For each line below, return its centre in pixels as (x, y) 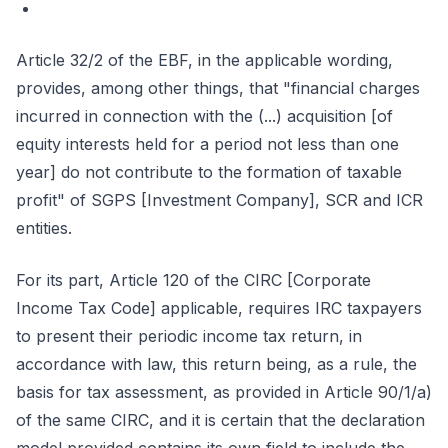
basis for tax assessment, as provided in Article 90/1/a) (224, 392)
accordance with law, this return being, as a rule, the (216, 364)
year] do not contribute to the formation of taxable (209, 172)
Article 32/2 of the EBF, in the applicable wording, (204, 60)
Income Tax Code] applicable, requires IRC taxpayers (219, 308)
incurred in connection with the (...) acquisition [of (204, 116)
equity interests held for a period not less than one (207, 144)
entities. (44, 228)
